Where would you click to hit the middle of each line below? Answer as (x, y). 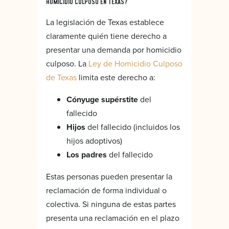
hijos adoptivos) (94, 140)
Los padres (87, 154)
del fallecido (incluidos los (133, 127)
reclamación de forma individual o (106, 190)
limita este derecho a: (116, 77)
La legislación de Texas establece (105, 22)
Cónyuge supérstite (102, 99)
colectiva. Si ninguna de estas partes (111, 204)
